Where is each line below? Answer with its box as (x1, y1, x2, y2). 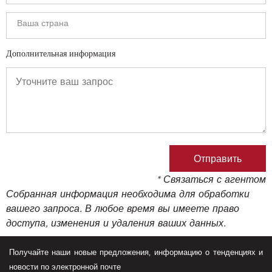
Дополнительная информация (6, 49, 115, 58)
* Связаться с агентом (156, 173, 266, 185)
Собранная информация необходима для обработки (6, 188, 250, 199)
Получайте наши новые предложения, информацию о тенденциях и (9, 247, 263, 257)
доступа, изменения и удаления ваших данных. (6, 217, 226, 228)
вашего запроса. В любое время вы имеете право (6, 202, 239, 214)
